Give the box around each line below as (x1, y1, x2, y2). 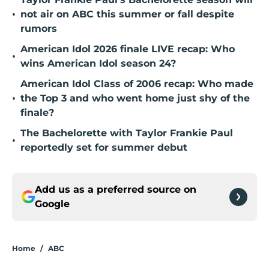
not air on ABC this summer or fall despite (20, 8, 234, 20)
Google (35, 198, 70, 210)
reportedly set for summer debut (20, 142, 187, 154)
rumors (20, 23, 57, 35)
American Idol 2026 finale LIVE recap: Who (20, 43, 235, 55)
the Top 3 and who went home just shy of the (20, 92, 250, 104)
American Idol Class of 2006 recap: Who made (20, 78, 253, 90)
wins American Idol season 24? (20, 58, 176, 70)
